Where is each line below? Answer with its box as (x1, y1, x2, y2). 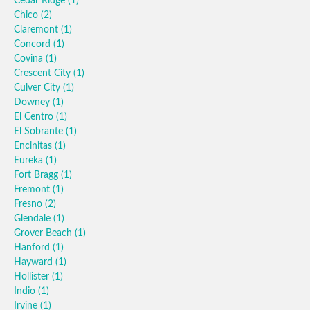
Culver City (14, 83, 63, 93)
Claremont (14, 25, 61, 35)
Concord (14, 39, 53, 49)
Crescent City (14, 69, 73, 78)
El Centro (14, 112, 56, 122)
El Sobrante (14, 127, 66, 136)
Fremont (14, 185, 53, 194)
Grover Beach (14, 228, 75, 238)
